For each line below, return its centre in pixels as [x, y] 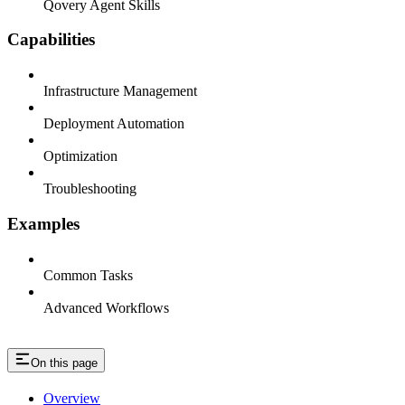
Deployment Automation [114, 124]
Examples [43, 223]
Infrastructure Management [120, 91]
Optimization [80, 156]
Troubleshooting [90, 189]
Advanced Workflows [106, 307]
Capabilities [51, 40]
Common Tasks [88, 275]
